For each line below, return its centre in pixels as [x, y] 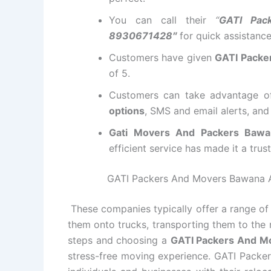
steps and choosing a [119, 240]
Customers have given [162, 58]
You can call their [162, 20]
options [127, 111]
